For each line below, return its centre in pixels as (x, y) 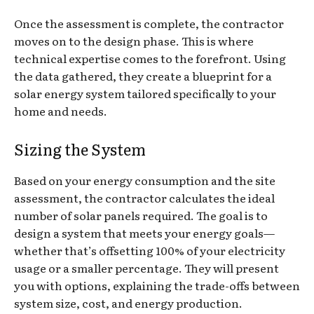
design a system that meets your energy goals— (144, 232)
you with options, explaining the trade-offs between (157, 285)
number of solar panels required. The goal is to (141, 215)
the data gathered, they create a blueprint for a (143, 75)
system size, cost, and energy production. (128, 302)
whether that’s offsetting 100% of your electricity (150, 250)
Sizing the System (80, 149)
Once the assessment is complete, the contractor (149, 23)
